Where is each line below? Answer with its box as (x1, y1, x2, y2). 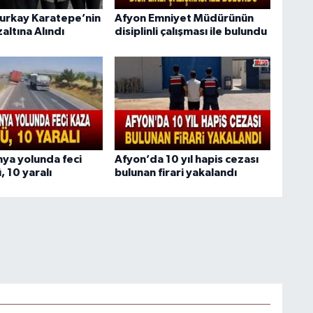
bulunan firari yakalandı (114, 166, 237, 178)
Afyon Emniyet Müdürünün (114, 13, 254, 24)
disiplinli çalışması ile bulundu (114, 26, 267, 38)
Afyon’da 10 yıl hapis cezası (114, 153, 259, 165)
